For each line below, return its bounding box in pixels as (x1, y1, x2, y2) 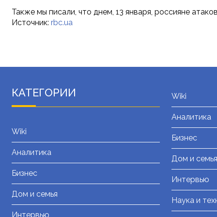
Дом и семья (12, 189, 58, 199)
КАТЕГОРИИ (12, 86, 76, 99)
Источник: (12, 18, 51, 28)
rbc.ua (51, 18, 73, 28)
